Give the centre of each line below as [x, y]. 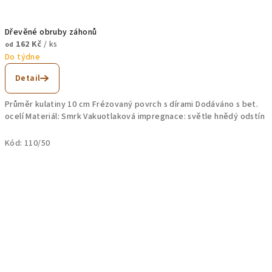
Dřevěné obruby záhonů [51, 32]
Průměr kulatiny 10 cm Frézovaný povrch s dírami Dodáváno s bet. [132, 104]
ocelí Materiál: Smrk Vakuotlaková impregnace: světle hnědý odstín [135, 116]
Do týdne [23, 57]
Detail [28, 78]
